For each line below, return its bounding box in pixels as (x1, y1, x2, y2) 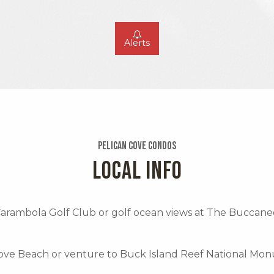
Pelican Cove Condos (98, 139, 176, 153)
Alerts (124, 37, 150, 49)
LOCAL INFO (92, 157, 182, 187)
